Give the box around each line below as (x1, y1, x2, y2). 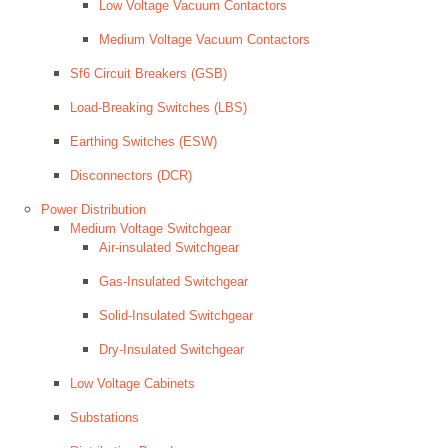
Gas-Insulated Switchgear (99, 274, 248, 289)
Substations (70, 410, 139, 425)
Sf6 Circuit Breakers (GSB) (70, 66, 227, 81)
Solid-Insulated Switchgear (99, 308, 253, 323)
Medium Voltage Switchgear (70, 221, 231, 236)
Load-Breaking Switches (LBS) (70, 100, 247, 115)
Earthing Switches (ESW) (70, 134, 217, 149)
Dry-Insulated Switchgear (99, 342, 244, 357)
